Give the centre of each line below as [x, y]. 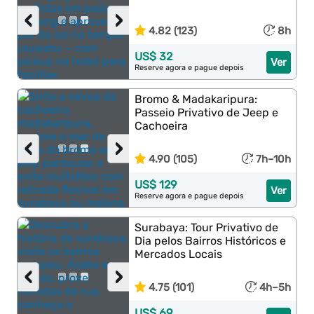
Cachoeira [162, 126]
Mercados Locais [179, 254]
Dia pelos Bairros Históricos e [211, 241]
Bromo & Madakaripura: [196, 99]
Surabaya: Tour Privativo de [207, 227]
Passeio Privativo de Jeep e [207, 112]
